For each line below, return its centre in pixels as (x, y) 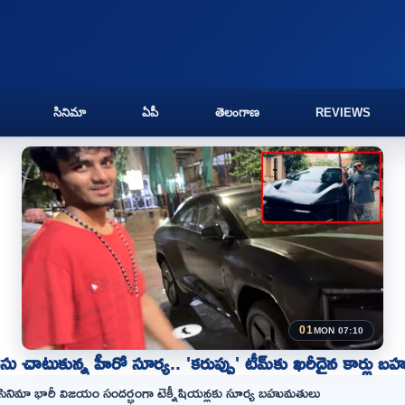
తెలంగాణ (237, 113)
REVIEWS (343, 113)
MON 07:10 (339, 330)
